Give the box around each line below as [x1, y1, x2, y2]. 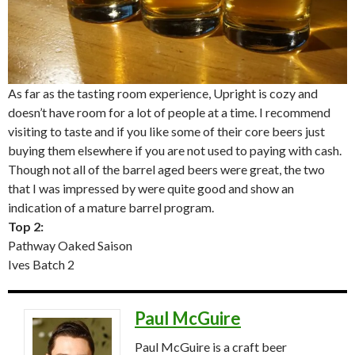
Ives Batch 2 [8, 256, 74, 272]
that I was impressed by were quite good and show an [8, 180, 294, 196]
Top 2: [8, 218, 46, 234]
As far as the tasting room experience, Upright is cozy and [8, 85, 318, 101]
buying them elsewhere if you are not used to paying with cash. [8, 142, 342, 158]
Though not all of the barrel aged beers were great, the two [8, 161, 325, 177]
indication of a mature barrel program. [8, 199, 214, 215]
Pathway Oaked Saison [8, 237, 132, 253]
